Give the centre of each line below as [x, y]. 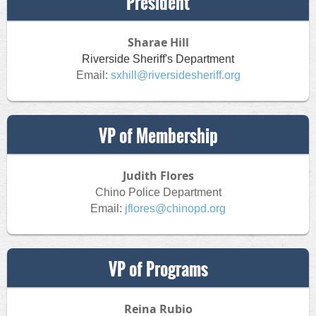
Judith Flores [158, 176]
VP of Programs [158, 269]
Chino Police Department [158, 192]
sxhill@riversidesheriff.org [175, 75]
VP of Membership [158, 135]
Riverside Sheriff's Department [158, 59]
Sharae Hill [158, 42]
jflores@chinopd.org [175, 208]
